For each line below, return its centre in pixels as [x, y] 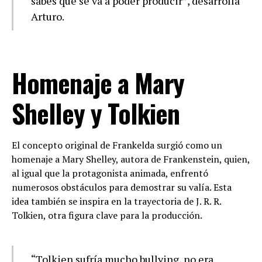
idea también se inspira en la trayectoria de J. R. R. [116, 201]
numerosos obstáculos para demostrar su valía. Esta [122, 187]
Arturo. [48, 16]
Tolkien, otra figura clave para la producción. [107, 215]
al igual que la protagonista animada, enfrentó [110, 173]
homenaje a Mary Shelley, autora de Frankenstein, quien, [131, 159]
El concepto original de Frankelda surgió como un [117, 145]
